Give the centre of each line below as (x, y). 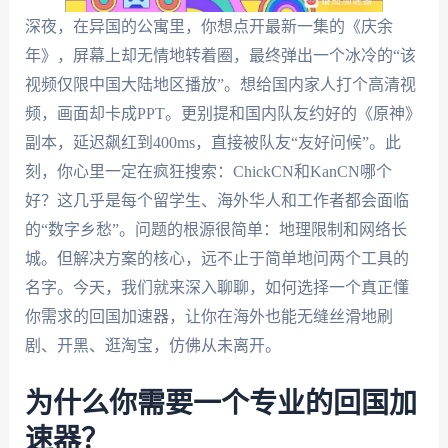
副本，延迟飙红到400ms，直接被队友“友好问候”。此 (212, 142)
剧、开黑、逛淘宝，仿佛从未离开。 (152, 345)
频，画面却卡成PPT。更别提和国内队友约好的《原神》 (222, 113)
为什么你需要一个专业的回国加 (220, 403)
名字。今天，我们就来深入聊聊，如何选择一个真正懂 (216, 287)
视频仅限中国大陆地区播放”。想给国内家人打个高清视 (220, 84)
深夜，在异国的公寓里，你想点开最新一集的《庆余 (208, 26)
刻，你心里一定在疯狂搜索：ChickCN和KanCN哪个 (208, 171)
